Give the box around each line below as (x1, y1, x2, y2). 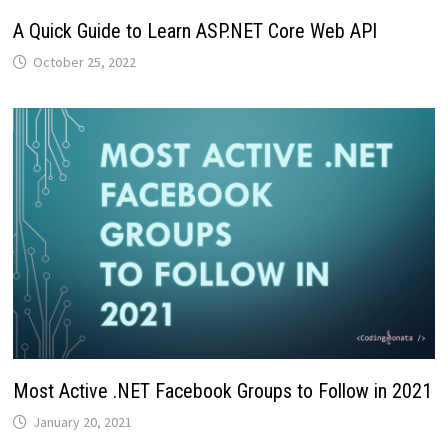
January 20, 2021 (32, 413, 132, 432)
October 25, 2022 (32, 52, 136, 71)
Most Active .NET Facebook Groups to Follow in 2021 (12, 379, 432, 404)
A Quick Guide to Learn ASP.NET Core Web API (12, 18, 377, 43)
